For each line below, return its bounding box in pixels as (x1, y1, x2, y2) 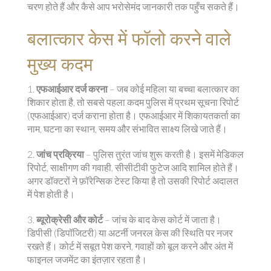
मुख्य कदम (27, 51, 93, 76)
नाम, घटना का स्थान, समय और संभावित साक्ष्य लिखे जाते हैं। (27, 123, 227, 134)
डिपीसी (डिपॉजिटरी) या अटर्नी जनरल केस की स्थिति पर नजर (27, 227, 233, 238)
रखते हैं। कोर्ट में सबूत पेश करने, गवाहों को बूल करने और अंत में (27, 240, 233, 252)
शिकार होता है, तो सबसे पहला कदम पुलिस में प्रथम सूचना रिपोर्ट (27, 96, 239, 108)
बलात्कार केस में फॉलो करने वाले (27, 26, 231, 50)
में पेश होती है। (27, 188, 75, 200)
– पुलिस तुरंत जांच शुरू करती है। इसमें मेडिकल (84, 148, 244, 160)
